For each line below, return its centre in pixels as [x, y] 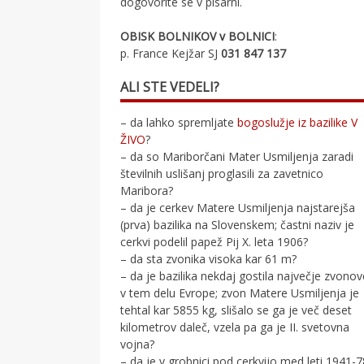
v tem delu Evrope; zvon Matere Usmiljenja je [240, 293]
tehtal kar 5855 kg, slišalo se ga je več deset [236, 310]
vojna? [138, 344]
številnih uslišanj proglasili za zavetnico [222, 174]
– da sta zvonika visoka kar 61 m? [209, 259]
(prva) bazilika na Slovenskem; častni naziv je [238, 225]
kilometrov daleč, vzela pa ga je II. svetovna [235, 327]
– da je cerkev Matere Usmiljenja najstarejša [238, 208]
